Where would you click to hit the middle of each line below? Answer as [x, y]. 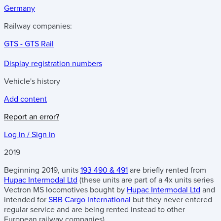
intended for [26, 200]
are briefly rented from [167, 170]
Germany [19, 8]
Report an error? [32, 117]
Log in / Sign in [30, 135]
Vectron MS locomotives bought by [65, 190]
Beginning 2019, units [42, 170]
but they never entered [171, 200]
